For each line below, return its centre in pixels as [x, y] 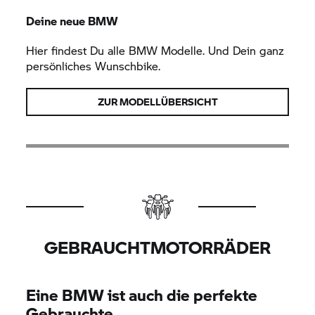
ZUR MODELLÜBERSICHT [157, 101]
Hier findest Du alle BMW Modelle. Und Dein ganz [155, 50]
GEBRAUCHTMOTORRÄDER [157, 247]
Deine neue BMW [72, 20]
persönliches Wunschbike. [94, 65]
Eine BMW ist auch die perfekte [142, 294]
